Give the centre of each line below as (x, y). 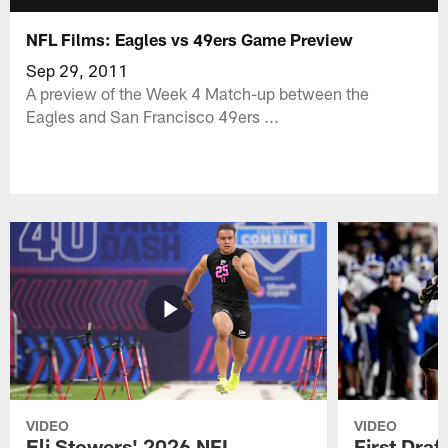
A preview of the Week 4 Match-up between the (198, 92)
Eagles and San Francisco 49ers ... (153, 115)
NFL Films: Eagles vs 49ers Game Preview (190, 38)
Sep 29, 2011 (77, 69)
